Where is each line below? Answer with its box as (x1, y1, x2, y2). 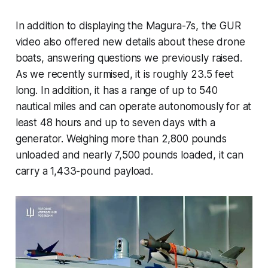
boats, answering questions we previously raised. (15, 52, 242, 65)
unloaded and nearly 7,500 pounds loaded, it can (15, 149, 243, 162)
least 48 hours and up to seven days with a (15, 117, 215, 129)
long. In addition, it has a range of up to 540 (15, 84, 218, 97)
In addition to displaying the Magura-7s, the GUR (15, 20, 241, 32)
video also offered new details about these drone (15, 36, 245, 48)
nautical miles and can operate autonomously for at (15, 100, 252, 113)
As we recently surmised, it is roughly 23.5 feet (15, 68, 234, 81)
